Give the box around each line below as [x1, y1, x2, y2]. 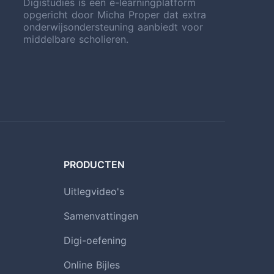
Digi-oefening [64, 234, 127, 246]
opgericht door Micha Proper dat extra [23, 8, 206, 21]
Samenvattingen [64, 209, 138, 222]
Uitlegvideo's [64, 185, 124, 198]
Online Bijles [64, 258, 120, 271]
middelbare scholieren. [23, 32, 128, 45]
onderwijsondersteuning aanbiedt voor [23, 20, 203, 33]
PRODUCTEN [64, 158, 125, 171]
